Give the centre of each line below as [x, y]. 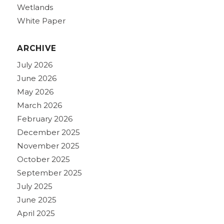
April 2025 [36, 213]
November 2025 [48, 145]
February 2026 [44, 118]
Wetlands [35, 7]
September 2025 [49, 172]
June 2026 [36, 78]
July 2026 [34, 64]
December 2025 [48, 132]
